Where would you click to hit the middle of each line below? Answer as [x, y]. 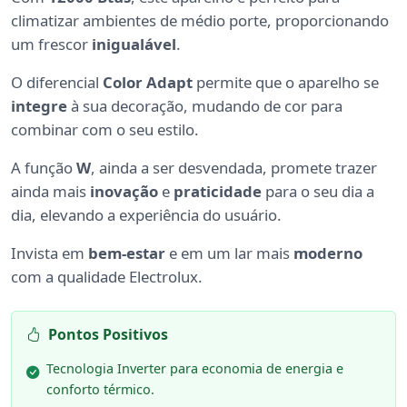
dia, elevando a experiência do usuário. [146, 214]
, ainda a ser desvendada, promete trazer [234, 167]
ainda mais [50, 191]
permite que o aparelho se [286, 82]
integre [39, 105]
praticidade [218, 191]
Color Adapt [148, 82]
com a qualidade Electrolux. [107, 276]
